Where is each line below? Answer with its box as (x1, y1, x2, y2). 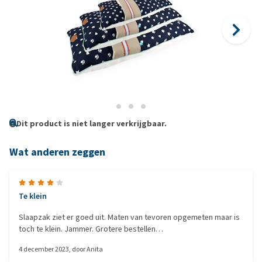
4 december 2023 (19, 244, 69, 254)
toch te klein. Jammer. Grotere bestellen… (19, 223, 163, 235)
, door (69, 244, 87, 254)
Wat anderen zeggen (9, 145, 105, 159)
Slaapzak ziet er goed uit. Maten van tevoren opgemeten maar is (19, 212, 240, 223)
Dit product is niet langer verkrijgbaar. (16, 118, 167, 129)
